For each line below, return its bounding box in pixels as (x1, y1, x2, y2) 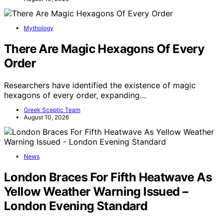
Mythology (24, 24, 54, 32)
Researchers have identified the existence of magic (4, 80, 196, 91)
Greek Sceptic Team (24, 106, 80, 114)
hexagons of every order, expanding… (4, 90, 146, 101)
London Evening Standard (4, 199, 148, 213)
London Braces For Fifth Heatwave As (4, 170, 212, 184)
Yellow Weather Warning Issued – (4, 184, 188, 199)
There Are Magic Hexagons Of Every (4, 42, 205, 56)
